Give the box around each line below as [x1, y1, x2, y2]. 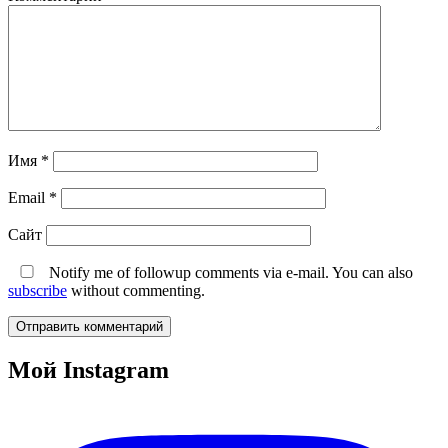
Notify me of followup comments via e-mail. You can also [45, 263, 413, 281]
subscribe [8, 281, 67, 299]
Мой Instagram [8, 356, 169, 383]
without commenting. [67, 281, 205, 299]
